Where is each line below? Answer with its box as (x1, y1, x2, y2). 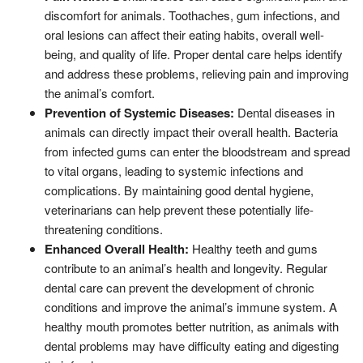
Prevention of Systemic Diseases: (45, 103, 234, 122)
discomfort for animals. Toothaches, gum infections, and (45, 6, 340, 23)
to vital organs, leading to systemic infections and (45, 161, 303, 179)
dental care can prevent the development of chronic (45, 278, 314, 296)
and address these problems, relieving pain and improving (45, 64, 348, 82)
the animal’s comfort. (45, 83, 155, 101)
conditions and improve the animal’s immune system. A (45, 297, 337, 315)
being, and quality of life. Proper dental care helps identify (45, 45, 343, 62)
